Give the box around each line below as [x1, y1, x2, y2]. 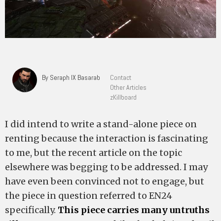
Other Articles [110, 83, 147, 92]
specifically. [5, 204, 58, 216]
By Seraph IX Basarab [42, 73, 100, 82]
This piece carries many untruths [58, 204, 210, 216]
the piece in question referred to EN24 [5, 190, 172, 201]
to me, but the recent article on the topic [5, 147, 182, 158]
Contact [110, 73, 131, 82]
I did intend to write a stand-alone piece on [5, 118, 197, 130]
